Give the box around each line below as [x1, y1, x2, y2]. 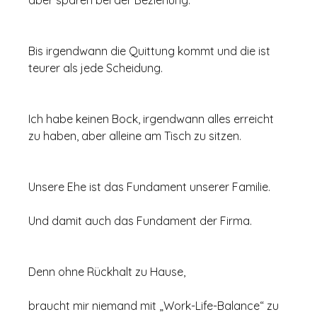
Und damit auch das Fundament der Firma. [28, 214, 253, 229]
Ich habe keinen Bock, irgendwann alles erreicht [28, 112, 277, 127]
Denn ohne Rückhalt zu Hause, [28, 265, 186, 279]
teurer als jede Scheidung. [28, 61, 163, 76]
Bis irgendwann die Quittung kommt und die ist [28, 44, 274, 59]
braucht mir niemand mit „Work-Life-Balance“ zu [28, 299, 282, 313]
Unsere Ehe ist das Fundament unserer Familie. [28, 180, 271, 195]
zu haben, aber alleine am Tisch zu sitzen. [28, 129, 242, 144]
